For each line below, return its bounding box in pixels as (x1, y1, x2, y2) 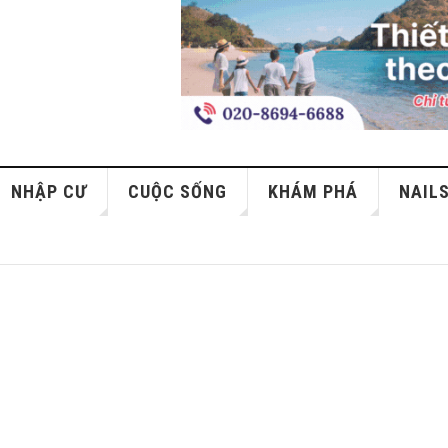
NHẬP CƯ (11, 181, 88, 202)
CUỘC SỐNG (128, 181, 228, 202)
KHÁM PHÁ (268, 181, 359, 202)
